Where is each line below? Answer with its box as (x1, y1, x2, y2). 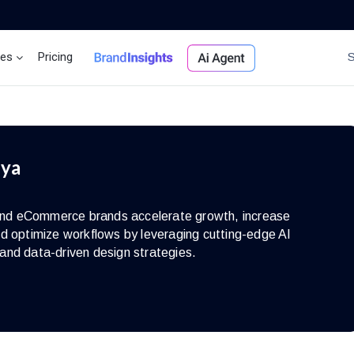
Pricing (38, 50, 73, 64)
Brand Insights (95, 50, 170, 64)
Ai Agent (199, 50, 244, 64)
